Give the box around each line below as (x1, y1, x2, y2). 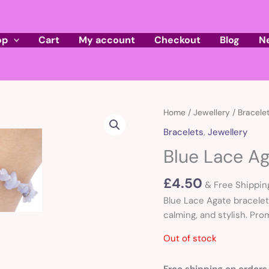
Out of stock (163, 232, 217, 245)
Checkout (154, 34, 201, 46)
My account (79, 34, 136, 46)
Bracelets (163, 125, 204, 138)
